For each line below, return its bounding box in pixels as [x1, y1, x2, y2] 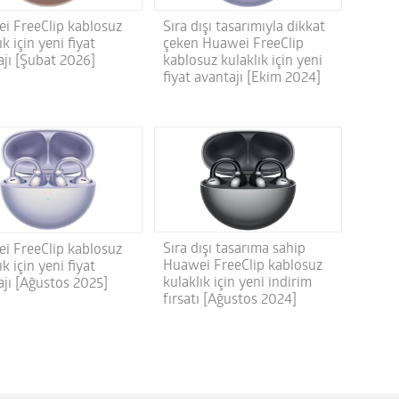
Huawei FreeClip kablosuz [162, 259, 322, 274]
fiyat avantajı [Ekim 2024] [162, 70, 321, 85]
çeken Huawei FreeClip [162, 37, 304, 52]
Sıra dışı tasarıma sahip [162, 242, 305, 257]
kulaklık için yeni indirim [162, 276, 312, 291]
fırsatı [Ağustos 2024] [162, 293, 297, 308]
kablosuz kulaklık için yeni [162, 53, 322, 69]
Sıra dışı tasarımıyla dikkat [162, 20, 325, 35]
